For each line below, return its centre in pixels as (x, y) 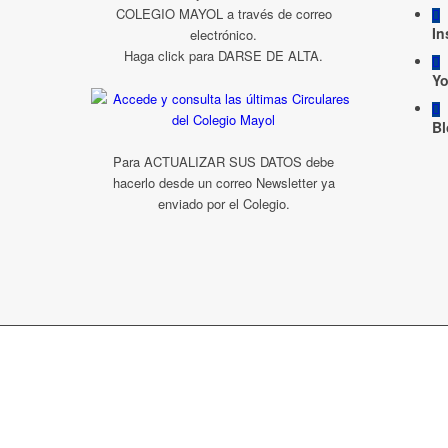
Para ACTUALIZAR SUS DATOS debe (224, 161)
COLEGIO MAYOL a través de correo (223, 14)
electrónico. (224, 35)
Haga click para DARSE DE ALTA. (224, 56)
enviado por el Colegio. (223, 203)
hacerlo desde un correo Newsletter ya (223, 182)
